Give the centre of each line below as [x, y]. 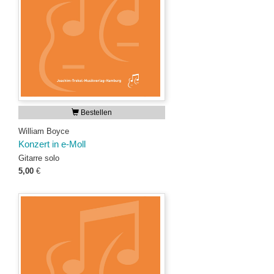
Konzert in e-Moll [52, 144]
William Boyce [44, 131]
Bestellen [95, 113]
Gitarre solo [39, 158]
